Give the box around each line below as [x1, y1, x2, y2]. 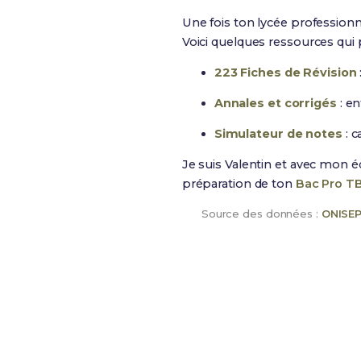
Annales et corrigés [214, 96, 337, 110]
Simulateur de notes [214, 127, 342, 141]
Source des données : [201, 207, 322, 220]
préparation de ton [181, 176, 296, 191]
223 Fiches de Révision [214, 65, 357, 80]
